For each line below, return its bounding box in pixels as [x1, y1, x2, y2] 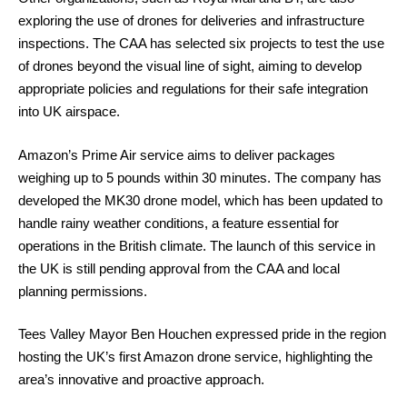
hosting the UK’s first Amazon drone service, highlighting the [18, 349, 372, 364]
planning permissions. [18, 283, 147, 299]
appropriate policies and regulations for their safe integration [18, 81, 368, 96]
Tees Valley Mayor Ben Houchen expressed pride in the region [18, 326, 386, 342]
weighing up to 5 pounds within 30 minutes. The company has [18, 169, 382, 185]
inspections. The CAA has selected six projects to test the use [18, 35, 384, 51]
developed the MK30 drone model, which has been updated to [18, 192, 382, 208]
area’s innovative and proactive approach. [18, 372, 264, 387]
